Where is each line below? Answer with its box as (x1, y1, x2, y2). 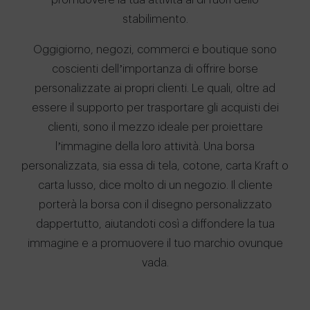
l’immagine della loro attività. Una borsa (55, 141, 255, 152)
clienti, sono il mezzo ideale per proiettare (47, 122, 263, 133)
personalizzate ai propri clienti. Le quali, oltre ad (35, 83, 275, 94)
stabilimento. (122, 14, 188, 25)
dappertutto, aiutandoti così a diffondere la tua (35, 219, 275, 230)
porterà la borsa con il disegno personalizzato (38, 199, 272, 210)
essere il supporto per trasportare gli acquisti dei (31, 102, 279, 113)
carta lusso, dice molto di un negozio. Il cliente (37, 180, 273, 191)
